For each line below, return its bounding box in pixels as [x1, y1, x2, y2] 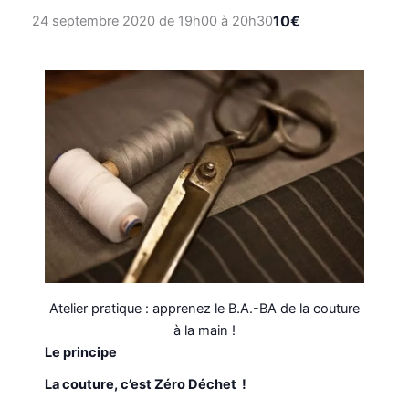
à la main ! [173, 321, 236, 339]
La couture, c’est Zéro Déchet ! [45, 375, 247, 393]
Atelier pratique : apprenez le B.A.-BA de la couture [49, 299, 360, 317]
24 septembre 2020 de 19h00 [31, 12, 217, 29]
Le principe [45, 343, 118, 361]
